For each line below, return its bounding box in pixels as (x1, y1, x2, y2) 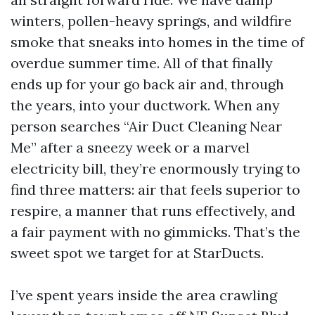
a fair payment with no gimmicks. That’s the (11, 223, 300, 240)
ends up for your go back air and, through (11, 75, 284, 93)
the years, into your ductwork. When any (11, 96, 280, 114)
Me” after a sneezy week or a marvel (11, 139, 250, 156)
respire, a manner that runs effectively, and (11, 202, 295, 219)
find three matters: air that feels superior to (11, 181, 300, 198)
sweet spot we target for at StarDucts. (11, 244, 264, 262)
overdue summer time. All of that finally (11, 54, 273, 72)
